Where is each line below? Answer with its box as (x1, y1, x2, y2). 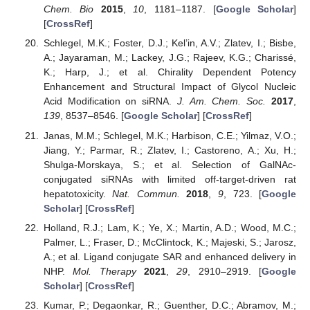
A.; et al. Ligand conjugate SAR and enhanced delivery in (43, 250, 296, 262)
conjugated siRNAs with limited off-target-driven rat (43, 173, 296, 185)
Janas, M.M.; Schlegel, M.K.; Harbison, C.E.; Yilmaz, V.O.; (43, 129, 296, 141)
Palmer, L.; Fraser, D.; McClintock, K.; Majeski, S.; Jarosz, (43, 236, 296, 248)
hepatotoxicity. (43, 188, 113, 199)
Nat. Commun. (112, 188, 180, 199)
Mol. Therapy (73, 265, 136, 277)
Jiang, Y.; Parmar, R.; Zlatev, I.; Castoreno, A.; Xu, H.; (43, 144, 296, 156)
